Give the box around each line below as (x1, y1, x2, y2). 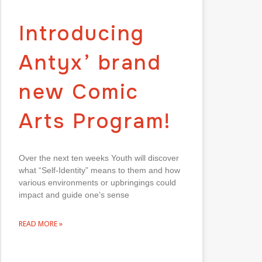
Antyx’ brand (19, 49, 161, 76)
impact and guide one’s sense (19, 189, 129, 199)
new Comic (19, 78, 139, 105)
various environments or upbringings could (19, 177, 176, 187)
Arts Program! (19, 108, 179, 135)
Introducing (19, 20, 145, 47)
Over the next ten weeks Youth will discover (19, 153, 179, 163)
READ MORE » (19, 218, 63, 229)
